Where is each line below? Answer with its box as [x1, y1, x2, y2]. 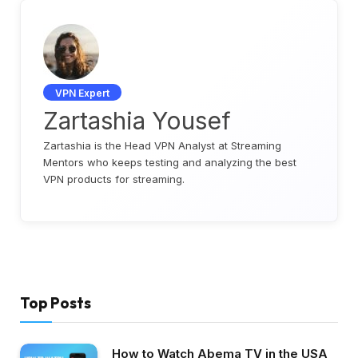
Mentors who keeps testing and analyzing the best [43, 156, 296, 169]
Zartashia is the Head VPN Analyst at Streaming [43, 139, 281, 153]
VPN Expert [55, 87, 109, 100]
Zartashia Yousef [43, 106, 231, 136]
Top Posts [20, 293, 91, 313]
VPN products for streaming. [43, 173, 185, 186]
